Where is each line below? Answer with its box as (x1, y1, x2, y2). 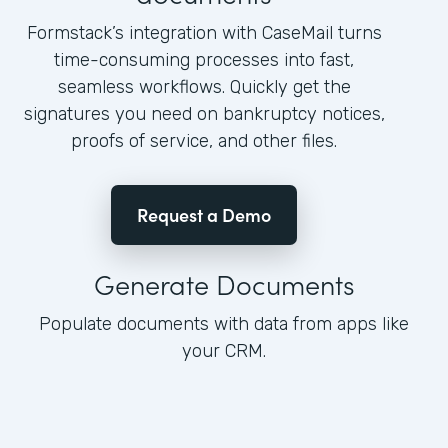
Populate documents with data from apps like (39, 313, 409, 336)
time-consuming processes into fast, (54, 49, 354, 72)
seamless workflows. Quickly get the (57, 76, 351, 99)
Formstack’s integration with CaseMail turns (26, 22, 382, 45)
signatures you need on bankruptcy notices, (23, 103, 385, 126)
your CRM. (182, 340, 266, 363)
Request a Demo (137, 202, 271, 228)
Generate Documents (93, 264, 355, 303)
